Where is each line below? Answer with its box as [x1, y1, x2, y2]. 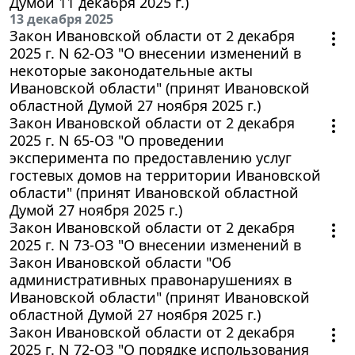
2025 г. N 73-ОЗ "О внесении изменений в [10, 235, 301, 255]
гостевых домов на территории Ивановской [10, 166, 321, 185]
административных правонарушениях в [10, 270, 292, 290]
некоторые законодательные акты [10, 61, 253, 81]
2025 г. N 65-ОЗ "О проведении [10, 131, 224, 151]
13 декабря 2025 [10, 10, 113, 29]
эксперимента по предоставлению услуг [10, 148, 292, 168]
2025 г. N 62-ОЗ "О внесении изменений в [10, 44, 301, 63]
